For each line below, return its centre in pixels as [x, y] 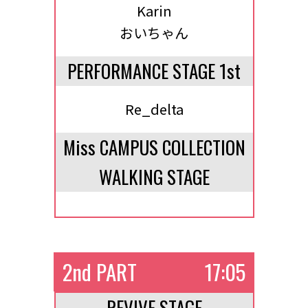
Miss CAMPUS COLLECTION [154, 147]
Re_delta [154, 109]
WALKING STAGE [154, 177]
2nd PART [100, 272]
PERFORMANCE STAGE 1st [154, 71]
